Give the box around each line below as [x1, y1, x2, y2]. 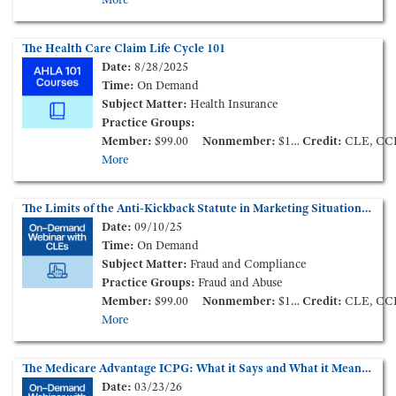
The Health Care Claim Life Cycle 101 [22, 40, 225, 57]
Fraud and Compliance [187, 255, 306, 272]
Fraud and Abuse [195, 274, 282, 291]
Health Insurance [187, 95, 278, 112]
